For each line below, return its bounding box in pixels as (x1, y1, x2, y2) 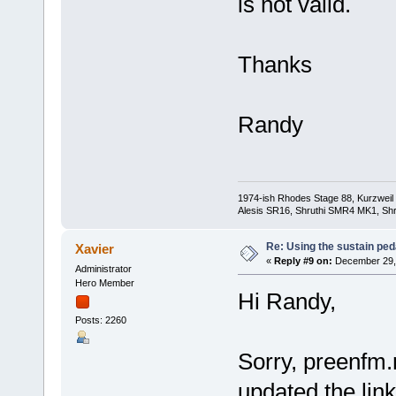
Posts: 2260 (74, 315, 126, 326)
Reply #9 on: (273, 255, 332, 266)
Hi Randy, (237, 287, 336, 315)
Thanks (237, 51, 312, 79)
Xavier (75, 240, 115, 256)
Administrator (74, 263, 132, 274)
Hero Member (74, 277, 134, 288)
